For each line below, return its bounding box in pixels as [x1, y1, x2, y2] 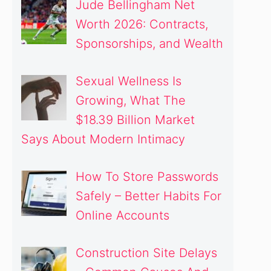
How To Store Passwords [76, 169, 218, 184]
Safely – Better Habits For [76, 189, 221, 203]
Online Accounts [76, 208, 169, 223]
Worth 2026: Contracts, [76, 17, 208, 31]
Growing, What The [76, 93, 186, 108]
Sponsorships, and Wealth [76, 36, 223, 51]
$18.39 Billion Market [76, 113, 195, 127]
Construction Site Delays [76, 246, 217, 260]
